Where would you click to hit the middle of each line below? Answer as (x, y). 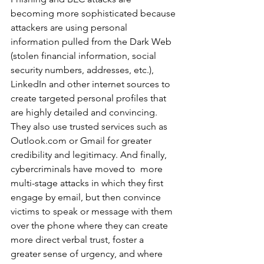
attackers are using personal (70, 28)
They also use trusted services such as (90, 127)
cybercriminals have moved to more (88, 169)
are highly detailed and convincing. (85, 113)
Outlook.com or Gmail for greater (82, 141)
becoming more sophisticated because (94, 14)
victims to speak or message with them (93, 212)
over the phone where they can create (90, 226)
